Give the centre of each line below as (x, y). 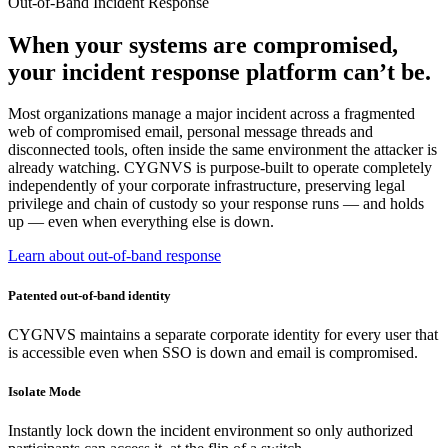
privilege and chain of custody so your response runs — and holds (216, 204)
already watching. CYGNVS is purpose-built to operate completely (220, 168)
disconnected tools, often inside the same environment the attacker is (222, 150)
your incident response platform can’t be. (219, 71)
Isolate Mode (44, 391)
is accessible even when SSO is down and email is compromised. (213, 352)
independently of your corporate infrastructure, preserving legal (206, 186)
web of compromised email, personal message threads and (190, 132)
